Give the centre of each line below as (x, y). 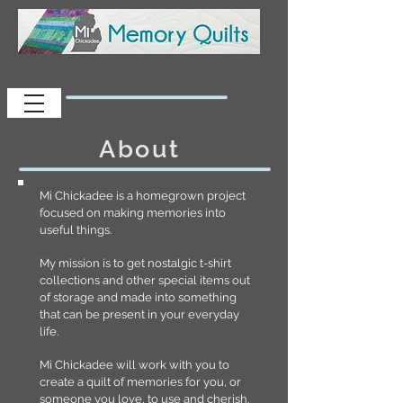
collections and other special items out (145, 280)
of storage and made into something (138, 297)
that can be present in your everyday (139, 314)
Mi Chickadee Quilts (134, 73)
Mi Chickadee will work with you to (134, 365)
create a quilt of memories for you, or (140, 382)
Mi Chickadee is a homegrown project (143, 196)
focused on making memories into (133, 213)
